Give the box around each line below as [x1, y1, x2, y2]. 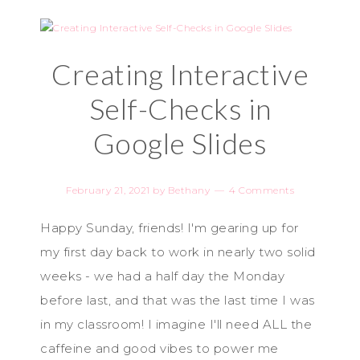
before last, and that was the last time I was [40, 292, 315, 308]
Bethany [167, 184, 210, 196]
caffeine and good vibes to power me [40, 341, 279, 356]
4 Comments [229, 184, 294, 196]
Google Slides [92, 125, 268, 161]
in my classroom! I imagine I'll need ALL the [40, 317, 312, 332]
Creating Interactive [51, 56, 309, 92]
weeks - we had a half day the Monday [40, 268, 284, 284]
